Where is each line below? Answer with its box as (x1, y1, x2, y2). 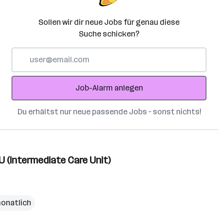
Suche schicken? (78, 29, 140, 38)
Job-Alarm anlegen (75, 83, 143, 92)
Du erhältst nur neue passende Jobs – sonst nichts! (17, 107, 201, 116)
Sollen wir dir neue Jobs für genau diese (38, 18, 180, 27)
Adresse (11, 72, 41, 81)
